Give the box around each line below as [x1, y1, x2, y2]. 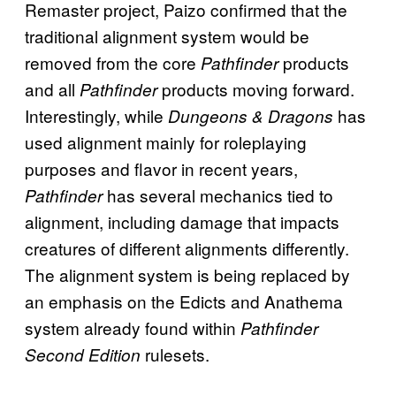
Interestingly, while [25, 103, 164, 127]
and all [25, 76, 75, 101]
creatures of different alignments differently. [25, 235, 349, 260]
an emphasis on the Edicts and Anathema [25, 288, 343, 313]
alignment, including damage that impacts [25, 209, 339, 233]
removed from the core [25, 49, 196, 74]
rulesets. [141, 341, 214, 366]
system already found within [25, 315, 236, 339]
